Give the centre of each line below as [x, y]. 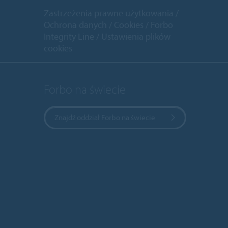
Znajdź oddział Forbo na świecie [105, 117]
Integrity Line [69, 36]
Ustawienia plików [136, 36]
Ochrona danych [75, 24]
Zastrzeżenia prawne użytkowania [109, 13]
